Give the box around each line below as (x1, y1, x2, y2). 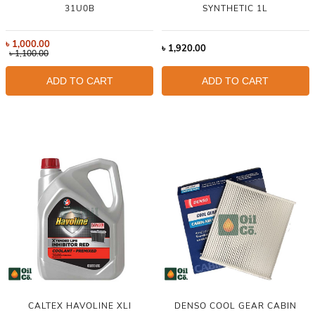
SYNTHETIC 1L (202, 3, 269, 15)
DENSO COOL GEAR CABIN (174, 300, 297, 311)
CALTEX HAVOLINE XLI (27, 300, 131, 311)
